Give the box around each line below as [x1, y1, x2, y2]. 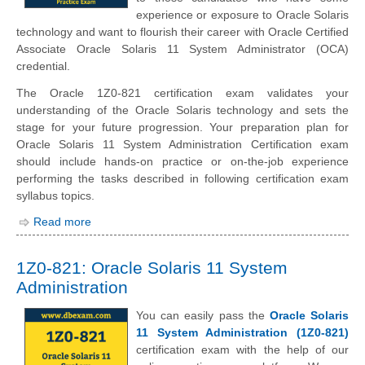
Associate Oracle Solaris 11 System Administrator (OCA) [16, 42, 349, 55]
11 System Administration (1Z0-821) [136, 325, 349, 339]
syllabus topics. [16, 189, 95, 203]
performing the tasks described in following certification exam [16, 172, 349, 186]
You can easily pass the [136, 308, 270, 322]
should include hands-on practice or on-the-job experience [16, 155, 349, 169]
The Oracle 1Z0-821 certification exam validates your [16, 86, 349, 100]
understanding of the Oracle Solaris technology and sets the [16, 103, 349, 117]
